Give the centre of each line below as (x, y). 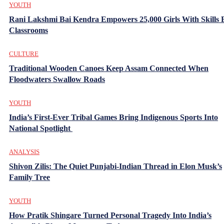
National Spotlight (41, 128)
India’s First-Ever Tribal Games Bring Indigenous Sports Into (113, 117)
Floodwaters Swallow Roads (57, 79)
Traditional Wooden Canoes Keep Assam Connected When (109, 68)
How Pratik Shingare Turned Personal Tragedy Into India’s (110, 215)
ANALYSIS (24, 151)
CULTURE (24, 53)
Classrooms (28, 30)
